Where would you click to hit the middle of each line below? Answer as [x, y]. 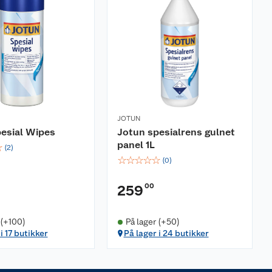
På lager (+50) [152, 222]
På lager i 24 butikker [166, 233]
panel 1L [136, 145]
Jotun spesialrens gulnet [176, 132]
